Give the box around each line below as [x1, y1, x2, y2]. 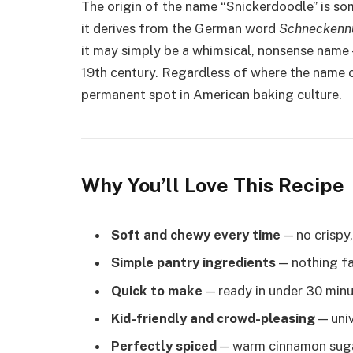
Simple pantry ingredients [111, 255, 276, 271]
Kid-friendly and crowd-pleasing [111, 310, 315, 326]
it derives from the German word [81, 20, 279, 37]
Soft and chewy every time [111, 227, 281, 243]
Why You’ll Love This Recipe [81, 173, 344, 198]
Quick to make [111, 282, 203, 299]
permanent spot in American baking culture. [81, 87, 342, 103]
